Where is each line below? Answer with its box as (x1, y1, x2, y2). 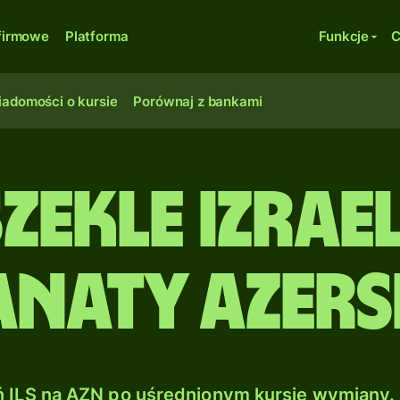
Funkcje (319, 28, 370, 45)
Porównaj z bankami (133, 93, 262, 110)
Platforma (64, 28, 129, 45)
